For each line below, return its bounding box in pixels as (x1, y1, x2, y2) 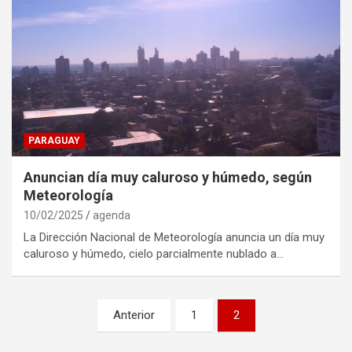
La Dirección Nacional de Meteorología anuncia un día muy (24, 229, 324, 244)
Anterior (112, 307, 155, 322)
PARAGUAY (28, 134, 80, 146)
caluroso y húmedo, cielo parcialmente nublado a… (24, 246, 284, 261)
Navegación (11, 299, 115, 322)
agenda (93, 208, 130, 222)
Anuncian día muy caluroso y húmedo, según (24, 168, 312, 185)
